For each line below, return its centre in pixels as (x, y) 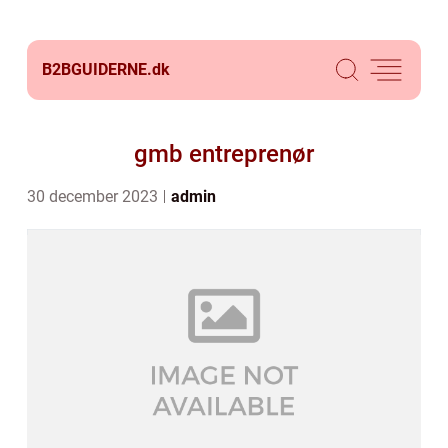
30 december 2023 (94, 196)
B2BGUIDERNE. (97, 69)
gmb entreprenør (224, 154)
